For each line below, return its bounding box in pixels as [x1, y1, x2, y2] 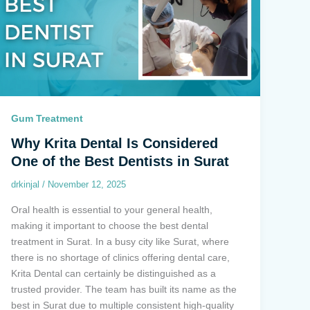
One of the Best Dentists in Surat [10, 154, 229, 170]
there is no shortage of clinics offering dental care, [10, 251, 230, 263]
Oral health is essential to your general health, [10, 203, 212, 215]
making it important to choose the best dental [10, 219, 208, 231]
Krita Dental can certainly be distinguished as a [10, 267, 216, 279]
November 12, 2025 [47, 179, 126, 190]
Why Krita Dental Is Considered [10, 136, 218, 152]
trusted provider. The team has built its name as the [10, 283, 237, 295]
